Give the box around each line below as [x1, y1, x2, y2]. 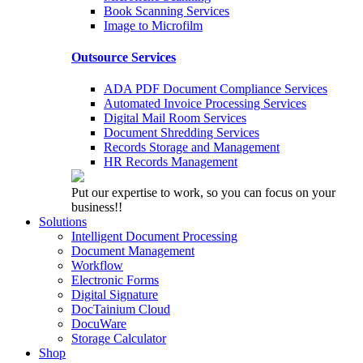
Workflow [71, 258, 123, 273]
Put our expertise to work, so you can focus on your [71, 186, 335, 200]
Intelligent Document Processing [71, 229, 237, 244]
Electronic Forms [71, 273, 159, 288]
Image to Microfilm [104, 18, 203, 32]
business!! [71, 200, 122, 215]
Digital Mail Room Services [104, 111, 246, 126]
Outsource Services [71, 49, 176, 64]
